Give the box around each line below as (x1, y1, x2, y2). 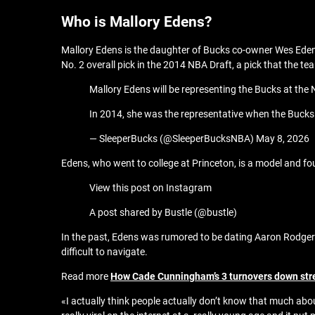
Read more (61, 271, 110, 282)
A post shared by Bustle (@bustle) (89, 207, 237, 218)
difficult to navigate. (61, 246, 148, 257)
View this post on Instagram (89, 182, 212, 193)
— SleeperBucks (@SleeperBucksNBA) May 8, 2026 (89, 133, 309, 144)
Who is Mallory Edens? (61, 13, 212, 30)
